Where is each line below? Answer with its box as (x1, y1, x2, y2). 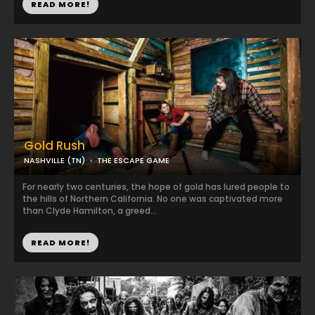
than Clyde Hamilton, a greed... (22, 205, 157, 217)
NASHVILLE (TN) (24, 155, 85, 166)
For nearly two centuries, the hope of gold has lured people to (22, 181, 290, 193)
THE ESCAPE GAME (97, 155, 169, 166)
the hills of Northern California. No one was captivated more (22, 193, 283, 205)
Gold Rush (24, 137, 85, 154)
